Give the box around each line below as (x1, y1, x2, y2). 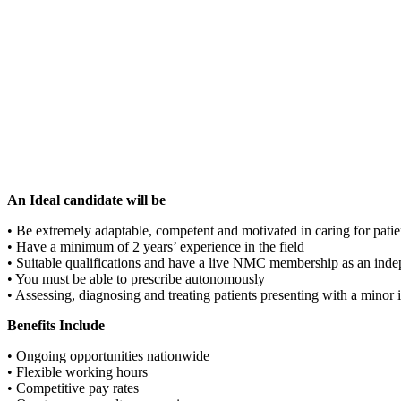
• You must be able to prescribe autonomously (7, 270, 265, 286)
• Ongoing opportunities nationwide (7, 347, 209, 363)
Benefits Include (7, 317, 105, 333)
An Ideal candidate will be (7, 192, 166, 208)
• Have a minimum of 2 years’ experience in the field (7, 238, 304, 254)
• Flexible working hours (7, 363, 148, 380)
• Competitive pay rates (7, 380, 139, 396)
